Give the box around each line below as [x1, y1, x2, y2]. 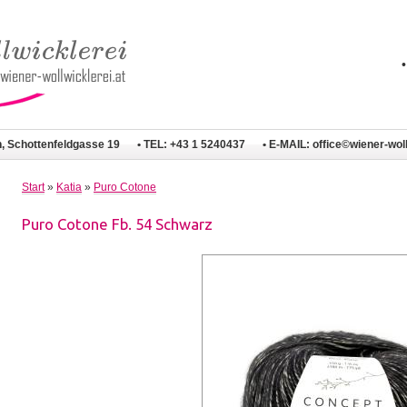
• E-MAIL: [263, 138, 313, 150]
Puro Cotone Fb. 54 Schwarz [22, 214, 213, 233]
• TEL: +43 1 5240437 [137, 138, 245, 150]
